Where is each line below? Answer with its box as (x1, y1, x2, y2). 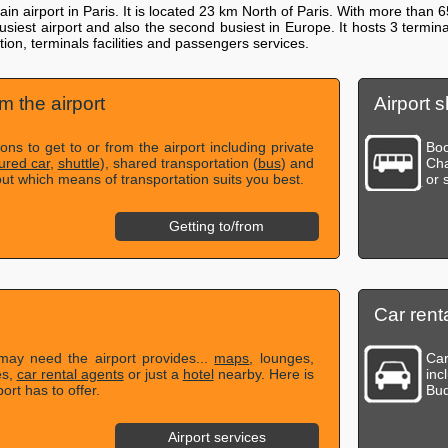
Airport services (167, 430, 266, 445)
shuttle (57, 155, 100, 171)
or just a (123, 366, 183, 382)
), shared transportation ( (99, 155, 258, 171)
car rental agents (16, 366, 124, 382)
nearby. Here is (213, 366, 314, 382)
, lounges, (249, 350, 314, 366)
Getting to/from (169, 219, 265, 234)
